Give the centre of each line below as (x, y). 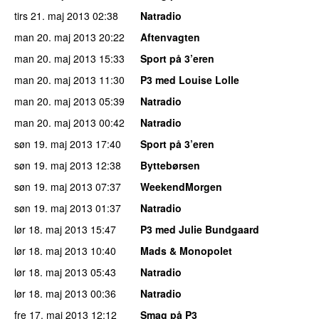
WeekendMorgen (181, 186)
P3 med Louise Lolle (190, 79)
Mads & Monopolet (186, 250)
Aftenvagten (170, 37)
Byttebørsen (170, 165)
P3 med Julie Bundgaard (200, 229)
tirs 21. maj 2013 (52, 15)
